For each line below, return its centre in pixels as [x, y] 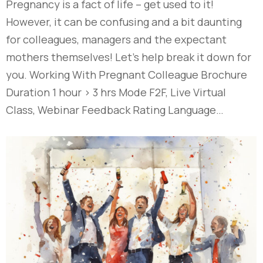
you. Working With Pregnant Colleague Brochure [127, 74]
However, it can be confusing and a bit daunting [124, 21]
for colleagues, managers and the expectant [116, 39]
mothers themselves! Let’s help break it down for [129, 57]
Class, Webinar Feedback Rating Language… [115, 109]
